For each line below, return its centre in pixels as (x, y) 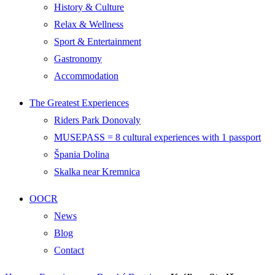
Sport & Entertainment (98, 41)
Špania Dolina (82, 154)
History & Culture (89, 7)
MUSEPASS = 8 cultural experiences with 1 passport (157, 137)
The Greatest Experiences (79, 103)
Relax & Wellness (89, 24)
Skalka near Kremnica (97, 172)
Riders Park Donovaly (97, 120)
